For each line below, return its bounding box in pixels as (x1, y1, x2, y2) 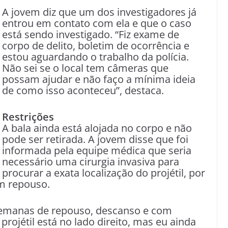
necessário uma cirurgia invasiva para (2, 155, 179, 168)
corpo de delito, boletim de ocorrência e (2, 39, 189, 52)
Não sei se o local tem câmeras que (2, 61, 168, 75)
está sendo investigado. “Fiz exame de (2, 27, 179, 41)
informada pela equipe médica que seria (2, 144, 191, 157)
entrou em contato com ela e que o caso (2, 16, 191, 30)
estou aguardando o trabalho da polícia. (2, 50, 189, 64)
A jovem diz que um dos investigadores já (2, 5, 196, 19)
